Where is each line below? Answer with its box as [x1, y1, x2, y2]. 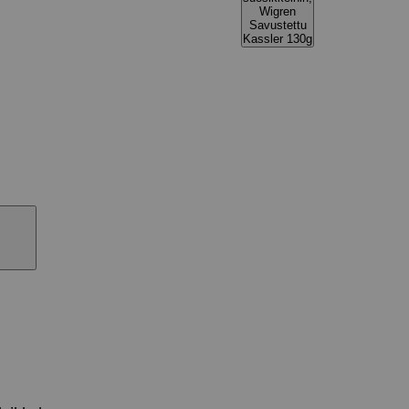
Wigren [259, 5, 296, 18]
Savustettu [248, 18, 307, 32]
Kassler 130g [243, 32, 312, 46]
